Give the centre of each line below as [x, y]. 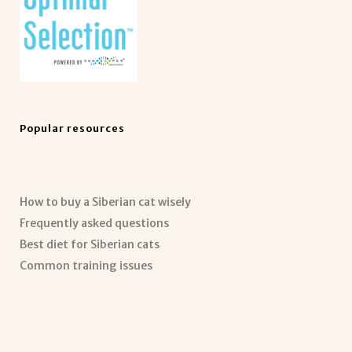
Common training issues [86, 265]
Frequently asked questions [94, 223]
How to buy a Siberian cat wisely [105, 202]
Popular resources [72, 128]
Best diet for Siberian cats [90, 244]
